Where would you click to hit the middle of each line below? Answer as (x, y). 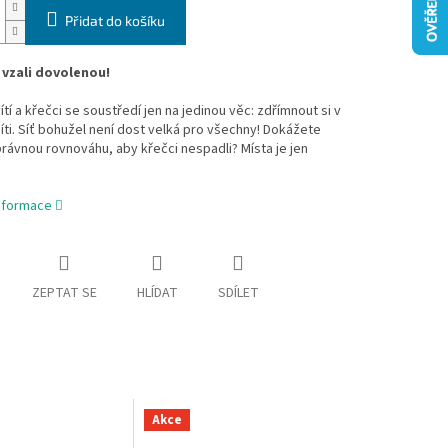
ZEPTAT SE (64, 293)
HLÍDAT (157, 293)
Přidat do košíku (114, 21)
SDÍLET (238, 293)
